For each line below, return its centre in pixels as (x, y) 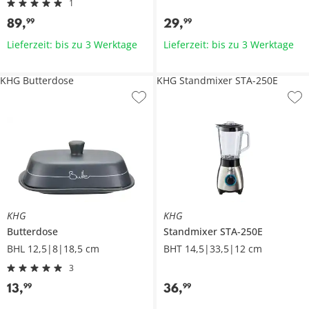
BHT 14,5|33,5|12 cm (212, 249)
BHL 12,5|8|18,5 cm (53, 249)
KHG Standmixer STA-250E (217, 81)
